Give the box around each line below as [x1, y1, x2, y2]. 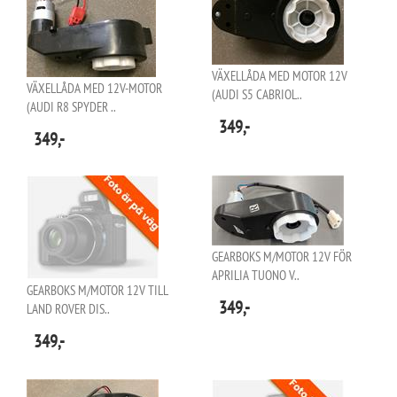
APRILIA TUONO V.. [212, 267, 300, 284]
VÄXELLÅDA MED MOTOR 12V [212, 67, 347, 84]
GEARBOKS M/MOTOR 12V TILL [27, 282, 167, 299]
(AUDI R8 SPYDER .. [27, 98, 116, 115]
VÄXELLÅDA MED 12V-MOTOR [27, 80, 162, 97]
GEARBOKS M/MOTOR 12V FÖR [212, 248, 352, 265]
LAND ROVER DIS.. [27, 300, 110, 317]
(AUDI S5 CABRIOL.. [212, 86, 302, 103]
